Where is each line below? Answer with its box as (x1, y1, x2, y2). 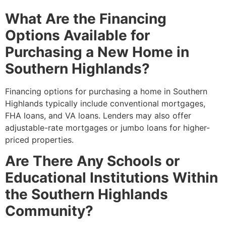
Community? (5, 202, 93, 220)
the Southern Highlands (5, 186, 168, 203)
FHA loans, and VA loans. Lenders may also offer (5, 110, 191, 121)
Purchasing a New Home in (5, 43, 189, 61)
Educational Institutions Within (5, 169, 218, 187)
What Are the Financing (5, 10, 166, 28)
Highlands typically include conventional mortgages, (5, 98, 205, 109)
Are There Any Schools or (5, 152, 180, 170)
